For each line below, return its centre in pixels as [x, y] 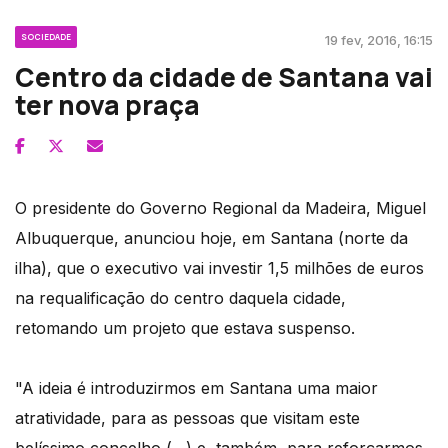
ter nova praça [107, 105]
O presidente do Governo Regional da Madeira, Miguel [220, 208]
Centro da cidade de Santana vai [224, 77]
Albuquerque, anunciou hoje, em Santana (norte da [211, 238]
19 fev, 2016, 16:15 [379, 40]
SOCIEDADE [46, 37]
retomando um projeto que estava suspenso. [185, 328]
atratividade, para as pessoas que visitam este [187, 418]
